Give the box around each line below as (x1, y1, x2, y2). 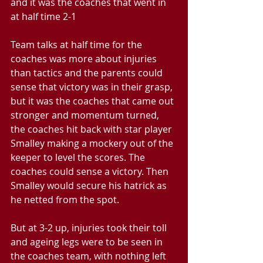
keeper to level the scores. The (11, 151, 147, 164)
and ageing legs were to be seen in (11, 235, 165, 248)
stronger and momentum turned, (11, 109, 161, 122)
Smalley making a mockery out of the (11, 137, 176, 150)
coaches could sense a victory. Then (11, 165, 171, 178)
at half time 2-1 (11, 10, 76, 23)
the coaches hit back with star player (11, 123, 174, 136)
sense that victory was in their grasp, (11, 80, 175, 93)
